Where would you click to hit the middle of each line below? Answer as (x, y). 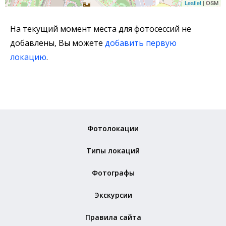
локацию (28, 57)
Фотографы (113, 173)
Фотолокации (113, 129)
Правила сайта (113, 217)
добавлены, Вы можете (58, 43)
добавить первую (141, 43)
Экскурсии (113, 195)
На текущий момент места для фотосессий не (101, 29)
